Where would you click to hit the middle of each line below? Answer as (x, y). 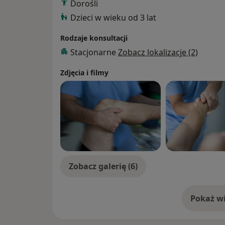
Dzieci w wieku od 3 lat (113, 18)
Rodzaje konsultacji (94, 38)
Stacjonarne (94, 52)
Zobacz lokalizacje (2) (158, 52)
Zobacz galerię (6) (103, 166)
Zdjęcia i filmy (84, 73)
